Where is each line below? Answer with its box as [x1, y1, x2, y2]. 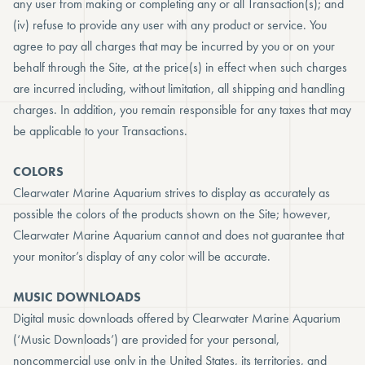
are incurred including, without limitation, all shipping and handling [13, 80, 345, 97]
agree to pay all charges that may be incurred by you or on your [13, 37, 335, 55]
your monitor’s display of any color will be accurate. [13, 248, 270, 265]
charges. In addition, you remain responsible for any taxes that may [13, 101, 351, 118]
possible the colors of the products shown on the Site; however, [13, 205, 331, 222]
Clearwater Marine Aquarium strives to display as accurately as [13, 184, 330, 201]
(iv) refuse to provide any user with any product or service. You [13, 16, 327, 33]
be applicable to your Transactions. [13, 122, 187, 139]
